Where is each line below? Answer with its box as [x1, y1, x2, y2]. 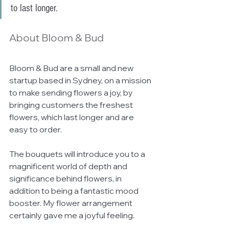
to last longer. [11, 2, 60, 14]
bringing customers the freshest [9, 99, 134, 110]
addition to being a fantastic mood [9, 185, 140, 196]
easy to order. [9, 124, 63, 134]
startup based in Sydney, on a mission [9, 75, 153, 85]
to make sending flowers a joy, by [9, 87, 134, 98]
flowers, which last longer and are [9, 111, 135, 122]
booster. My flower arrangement [9, 197, 134, 208]
